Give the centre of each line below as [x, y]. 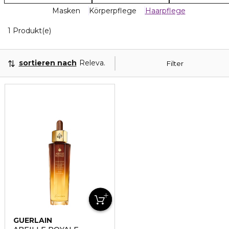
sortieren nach [48, 63]
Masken [66, 11]
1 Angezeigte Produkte [92, 30]
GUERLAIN [33, 220]
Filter [175, 63]
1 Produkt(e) [29, 31]
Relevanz [96, 63]
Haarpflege [165, 11]
